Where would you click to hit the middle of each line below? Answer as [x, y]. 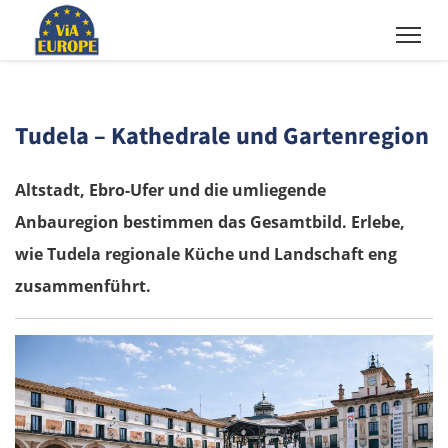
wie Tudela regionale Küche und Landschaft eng [206, 254]
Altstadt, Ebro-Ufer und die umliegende [170, 190]
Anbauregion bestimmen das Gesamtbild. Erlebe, [210, 222]
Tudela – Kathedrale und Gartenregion [222, 136]
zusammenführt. [83, 286]
